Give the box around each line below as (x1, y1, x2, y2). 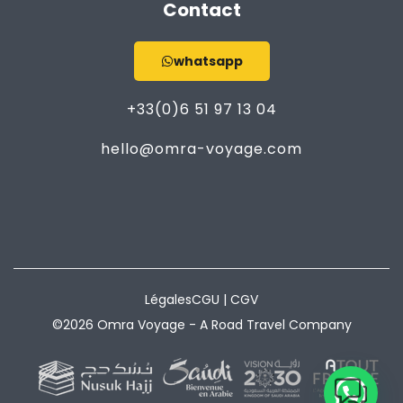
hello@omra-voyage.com (101, 139, 302, 159)
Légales (145, 291, 192, 309)
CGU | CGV (192, 291, 258, 309)
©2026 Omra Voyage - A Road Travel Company (51, 316, 352, 334)
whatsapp (173, 52, 243, 70)
